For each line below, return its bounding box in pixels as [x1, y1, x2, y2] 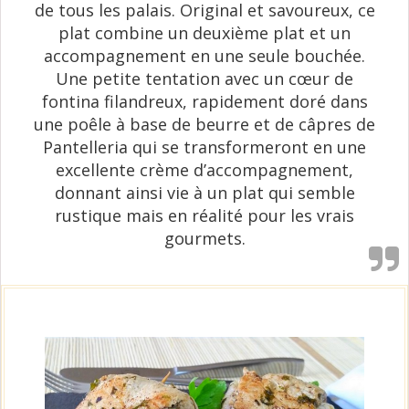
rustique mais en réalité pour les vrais [55, 204, 354, 226]
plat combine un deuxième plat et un [58, 21, 351, 44]
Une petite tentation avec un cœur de [56, 67, 353, 89]
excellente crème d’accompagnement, [56, 158, 353, 181]
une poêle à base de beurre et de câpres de [34, 112, 375, 135]
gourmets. [163, 226, 246, 249]
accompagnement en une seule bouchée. [44, 44, 365, 67]
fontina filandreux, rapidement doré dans [41, 89, 368, 112]
